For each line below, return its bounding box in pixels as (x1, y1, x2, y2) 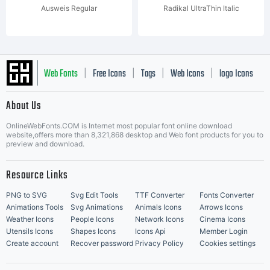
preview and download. (6, 139, 84, 148)
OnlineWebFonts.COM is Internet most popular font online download (6, 121, 232, 130)
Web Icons (171, 66, 204, 82)
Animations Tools (6, 202, 63, 212)
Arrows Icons (199, 202, 243, 212)
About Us (6, 98, 42, 115)
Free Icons (93, 66, 126, 82)
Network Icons (135, 215, 184, 224)
